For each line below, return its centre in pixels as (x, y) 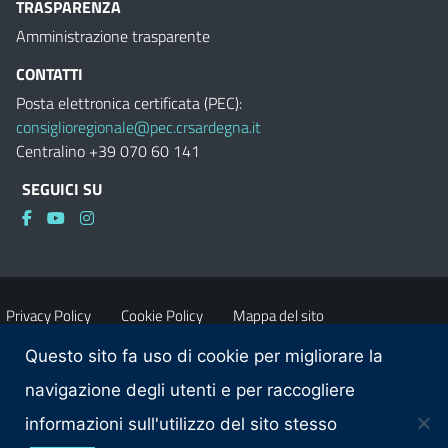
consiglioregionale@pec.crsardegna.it (138, 127)
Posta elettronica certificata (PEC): (129, 103)
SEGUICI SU (62, 189)
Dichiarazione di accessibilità (201, 371)
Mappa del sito (278, 315)
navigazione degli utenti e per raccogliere (190, 390)
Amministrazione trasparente (113, 36)
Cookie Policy (162, 315)
